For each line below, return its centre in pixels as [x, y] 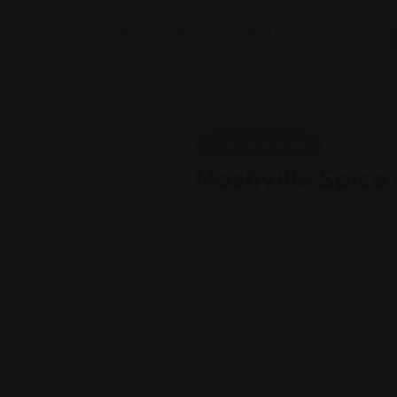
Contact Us [249, 31]
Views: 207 [245, 224]
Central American [262, 144]
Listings [105, 31]
